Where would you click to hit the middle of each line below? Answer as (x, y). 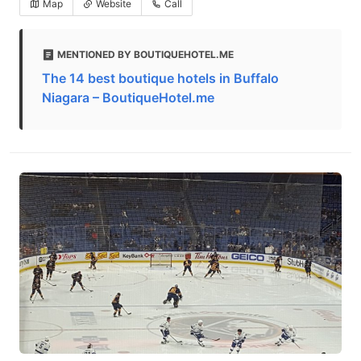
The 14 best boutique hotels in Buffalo (160, 78)
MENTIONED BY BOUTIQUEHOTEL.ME (145, 54)
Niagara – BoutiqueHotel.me (128, 98)
